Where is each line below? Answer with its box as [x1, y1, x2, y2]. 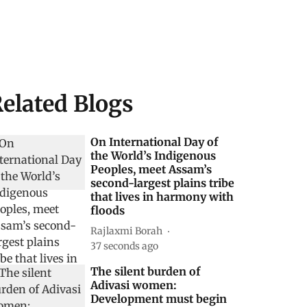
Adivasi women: [90, 278, 177, 292]
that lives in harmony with [90, 190, 234, 204]
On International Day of [90, 135, 219, 149]
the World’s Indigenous [90, 149, 217, 162]
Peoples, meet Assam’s [90, 162, 212, 176]
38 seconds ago [90, 240, 159, 252]
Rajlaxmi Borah [90, 224, 163, 237]
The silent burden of [90, 265, 201, 278]
